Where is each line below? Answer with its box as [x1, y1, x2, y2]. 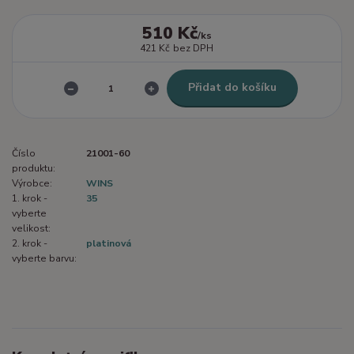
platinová [86, 236, 131, 250]
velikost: [12, 221, 51, 235]
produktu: [12, 161, 55, 175]
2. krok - [12, 236, 47, 250]
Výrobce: [12, 176, 52, 190]
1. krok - [12, 191, 47, 205]
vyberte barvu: [12, 251, 77, 265]
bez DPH [173, 42, 214, 55]
